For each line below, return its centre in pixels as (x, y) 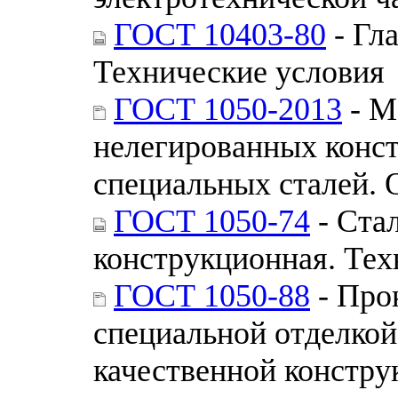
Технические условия (239, 72)
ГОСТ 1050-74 (212, 221)
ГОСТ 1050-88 (212, 295)
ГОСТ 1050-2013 (228, 109)
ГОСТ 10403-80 (220, 34)
